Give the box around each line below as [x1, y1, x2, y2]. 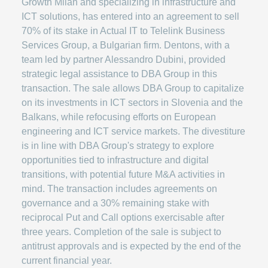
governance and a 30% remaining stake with [22, 198, 209, 208]
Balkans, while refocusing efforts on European [22, 112, 216, 122]
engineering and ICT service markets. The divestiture [22, 126, 245, 136]
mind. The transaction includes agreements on [22, 184, 217, 194]
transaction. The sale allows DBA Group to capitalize [22, 83, 244, 93]
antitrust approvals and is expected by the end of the [22, 241, 241, 251]
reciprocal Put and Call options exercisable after [22, 212, 224, 223]
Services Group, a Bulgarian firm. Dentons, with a [22, 40, 230, 50]
